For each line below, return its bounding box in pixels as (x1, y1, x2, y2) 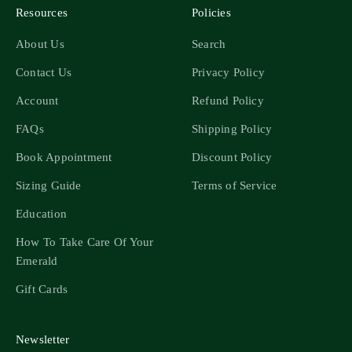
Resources (16, 6, 68, 20)
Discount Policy (192, 151, 273, 164)
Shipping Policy (192, 123, 273, 136)
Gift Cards (16, 283, 68, 296)
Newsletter (16, 333, 70, 346)
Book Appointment (16, 151, 112, 164)
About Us (16, 38, 64, 51)
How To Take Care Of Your (16, 236, 154, 249)
